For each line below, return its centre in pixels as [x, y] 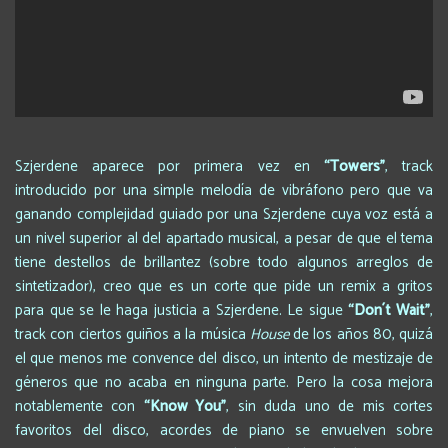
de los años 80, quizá [360, 334]
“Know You [182, 406]
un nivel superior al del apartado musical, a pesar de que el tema [224, 238]
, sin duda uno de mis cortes [330, 406]
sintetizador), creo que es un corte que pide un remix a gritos [224, 286]
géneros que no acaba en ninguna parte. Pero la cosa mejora [224, 382]
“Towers [351, 166]
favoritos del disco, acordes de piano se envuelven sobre [224, 430]
